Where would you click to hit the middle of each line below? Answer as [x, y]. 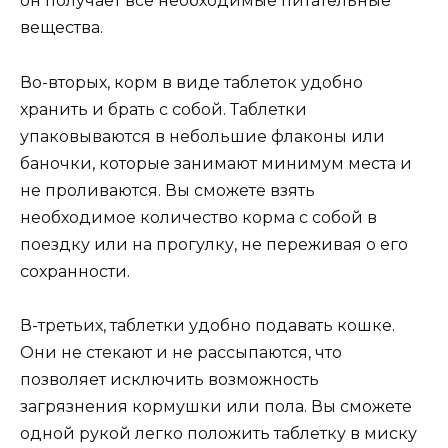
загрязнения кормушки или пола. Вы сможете [216, 406]
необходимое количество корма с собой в [198, 217]
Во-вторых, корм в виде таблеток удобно [191, 82]
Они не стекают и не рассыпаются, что [181, 352]
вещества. [61, 28]
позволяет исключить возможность [169, 379]
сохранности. [75, 271]
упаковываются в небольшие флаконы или [202, 136]
